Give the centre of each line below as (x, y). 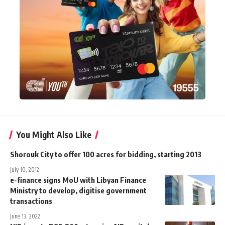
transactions (31, 201)
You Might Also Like (54, 134)
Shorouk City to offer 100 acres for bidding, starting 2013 (106, 154)
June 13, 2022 (25, 216)
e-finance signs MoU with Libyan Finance (78, 180)
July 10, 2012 (25, 169)
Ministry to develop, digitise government (78, 190)
